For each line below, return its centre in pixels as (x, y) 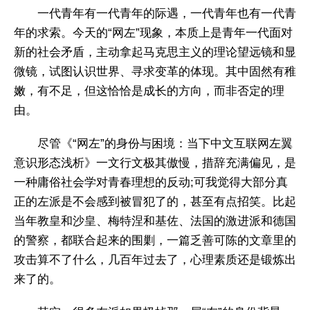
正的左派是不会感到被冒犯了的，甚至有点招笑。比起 (155, 201)
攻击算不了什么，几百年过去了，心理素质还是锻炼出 (155, 259)
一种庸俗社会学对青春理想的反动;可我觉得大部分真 (151, 182)
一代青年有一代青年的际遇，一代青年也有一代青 (167, 13)
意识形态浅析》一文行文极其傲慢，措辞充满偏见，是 (155, 163)
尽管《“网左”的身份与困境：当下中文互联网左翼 (165, 143)
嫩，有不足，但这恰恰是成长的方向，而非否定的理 (149, 91)
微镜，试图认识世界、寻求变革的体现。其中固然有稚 (155, 71)
